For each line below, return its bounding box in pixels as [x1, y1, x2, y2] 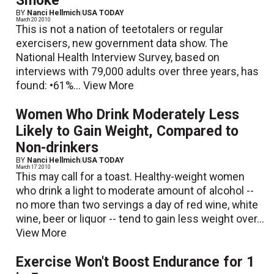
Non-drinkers [16, 139, 99, 156]
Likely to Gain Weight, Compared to [16, 122, 239, 139]
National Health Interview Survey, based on [16, 51, 220, 64]
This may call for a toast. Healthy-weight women [16, 170, 245, 183]
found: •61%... [16, 79, 84, 92]
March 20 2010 [16, 16, 51, 23]
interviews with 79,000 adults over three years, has [16, 65, 259, 78]
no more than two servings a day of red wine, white [16, 198, 259, 211]
